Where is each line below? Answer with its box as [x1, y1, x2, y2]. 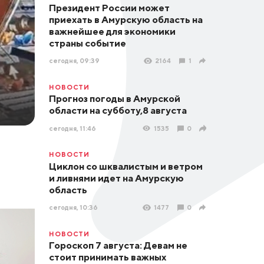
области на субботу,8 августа [48, 104, 187, 117]
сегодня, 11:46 [48, 124, 96, 132]
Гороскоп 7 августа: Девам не [48, 239, 187, 252]
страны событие [48, 37, 126, 49]
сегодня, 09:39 [48, 57, 100, 65]
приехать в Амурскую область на [48, 13, 203, 25]
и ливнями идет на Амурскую [48, 171, 184, 184]
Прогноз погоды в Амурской [48, 93, 180, 105]
